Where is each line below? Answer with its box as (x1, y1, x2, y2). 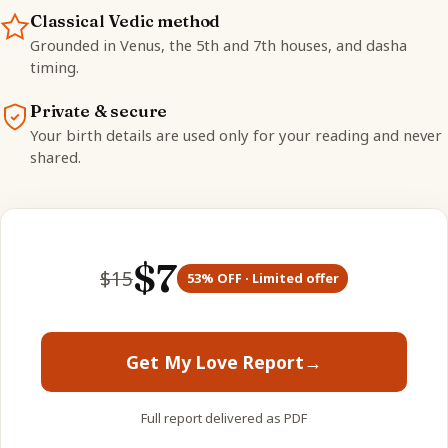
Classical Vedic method (30, 10, 221, 31)
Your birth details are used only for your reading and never (30, 124, 442, 145)
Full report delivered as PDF (141, 409, 307, 428)
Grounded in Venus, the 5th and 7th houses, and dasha (30, 34, 407, 55)
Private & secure (30, 100, 168, 121)
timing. (30, 56, 79, 77)
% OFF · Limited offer (200, 268, 339, 287)
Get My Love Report (126, 349, 304, 374)
